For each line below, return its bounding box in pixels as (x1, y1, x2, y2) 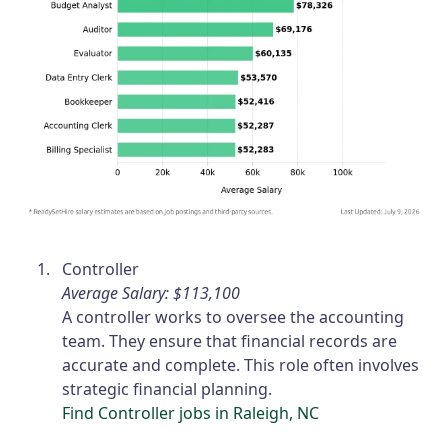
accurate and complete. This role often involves (62, 354, 420, 377)
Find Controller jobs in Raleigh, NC (62, 402, 320, 425)
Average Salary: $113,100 (62, 282, 241, 305)
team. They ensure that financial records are (62, 330, 398, 353)
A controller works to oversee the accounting (62, 306, 405, 329)
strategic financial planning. (62, 378, 273, 401)
